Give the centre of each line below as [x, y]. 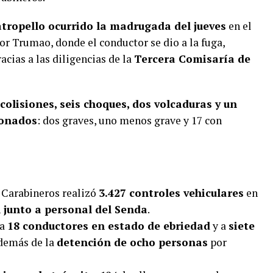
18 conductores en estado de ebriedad [109, 226]
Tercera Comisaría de [192, 59]
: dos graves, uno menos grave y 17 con [129, 121]
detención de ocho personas [132, 243]
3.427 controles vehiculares [171, 193]
